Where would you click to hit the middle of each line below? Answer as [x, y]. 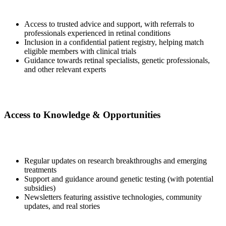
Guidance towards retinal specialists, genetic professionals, [117, 60]
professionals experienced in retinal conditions [97, 33]
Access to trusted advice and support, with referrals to [109, 24]
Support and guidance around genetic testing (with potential [119, 179]
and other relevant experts [65, 69]
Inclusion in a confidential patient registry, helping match [114, 42]
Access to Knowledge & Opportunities [82, 115]
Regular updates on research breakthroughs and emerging [116, 161]
